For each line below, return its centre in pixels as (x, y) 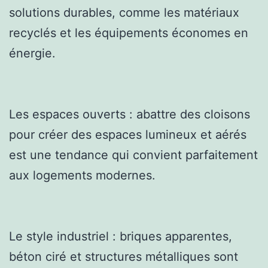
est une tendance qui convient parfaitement (133, 155)
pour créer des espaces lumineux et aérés (128, 134)
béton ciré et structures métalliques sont (124, 256)
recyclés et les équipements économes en (129, 33)
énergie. (32, 53)
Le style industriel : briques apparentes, (121, 236)
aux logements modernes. (82, 175)
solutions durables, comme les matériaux (124, 12)
